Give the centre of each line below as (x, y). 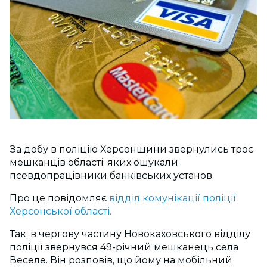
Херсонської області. (60, 212)
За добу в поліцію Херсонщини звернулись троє (131, 150)
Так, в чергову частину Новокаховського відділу (130, 234)
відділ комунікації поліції (173, 198)
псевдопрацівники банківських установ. (112, 176)
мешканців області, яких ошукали (94, 163)
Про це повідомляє (59, 198)
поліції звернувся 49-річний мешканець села (124, 247)
